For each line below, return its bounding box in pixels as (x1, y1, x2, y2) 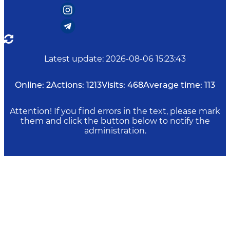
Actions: (51, 80, 84, 90)
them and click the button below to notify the (20, 116, 210, 126)
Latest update (44, 54, 102, 64)
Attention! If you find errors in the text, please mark (10, 106, 220, 117)
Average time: (143, 80, 202, 90)
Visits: (102, 80, 125, 90)
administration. (84, 126, 146, 136)
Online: (15, 80, 44, 90)
